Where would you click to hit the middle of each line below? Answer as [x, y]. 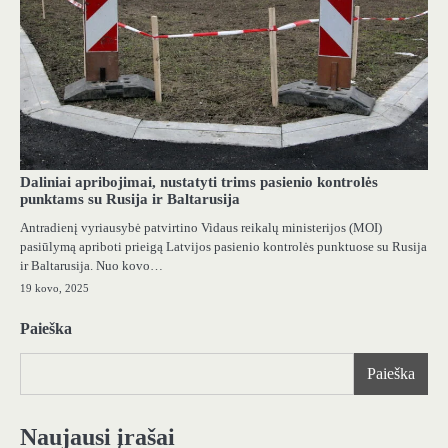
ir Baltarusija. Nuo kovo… [91, 265]
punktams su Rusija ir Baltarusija [130, 198]
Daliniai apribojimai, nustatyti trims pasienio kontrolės [199, 181]
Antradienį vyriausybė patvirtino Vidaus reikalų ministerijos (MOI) [201, 227]
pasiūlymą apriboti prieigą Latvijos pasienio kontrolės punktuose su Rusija [223, 246]
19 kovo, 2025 [54, 287]
